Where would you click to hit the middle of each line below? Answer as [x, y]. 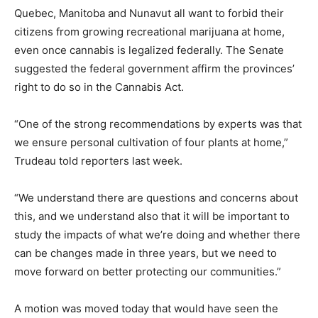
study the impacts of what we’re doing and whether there [157, 234]
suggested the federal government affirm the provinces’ [154, 68]
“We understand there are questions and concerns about [156, 197]
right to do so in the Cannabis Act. [99, 87]
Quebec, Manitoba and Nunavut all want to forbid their [149, 13]
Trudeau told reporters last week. [98, 160]
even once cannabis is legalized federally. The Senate [149, 50]
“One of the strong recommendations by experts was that [158, 124]
